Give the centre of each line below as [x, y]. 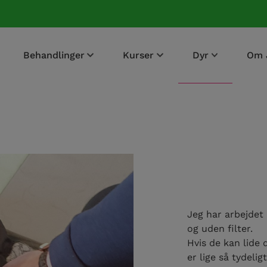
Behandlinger [54, 55]
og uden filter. [220, 228]
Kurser [139, 55]
